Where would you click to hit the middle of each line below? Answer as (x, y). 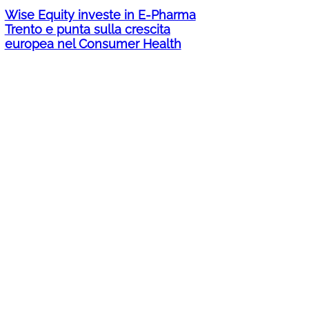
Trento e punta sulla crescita (87, 30)
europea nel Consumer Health (93, 44)
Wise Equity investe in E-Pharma (100, 15)
